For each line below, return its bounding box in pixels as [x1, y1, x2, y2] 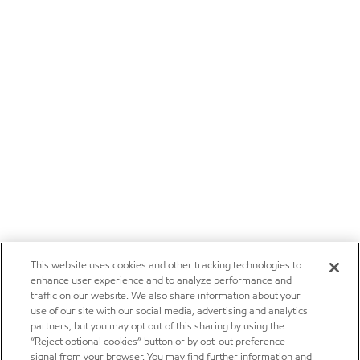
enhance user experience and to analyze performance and [31, 273, 292, 288]
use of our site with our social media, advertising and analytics [31, 304, 309, 318]
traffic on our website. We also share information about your [31, 288, 301, 303]
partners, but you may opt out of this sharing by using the [31, 319, 285, 333]
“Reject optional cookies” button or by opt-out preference [31, 334, 286, 349]
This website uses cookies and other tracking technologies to [31, 258, 302, 272]
